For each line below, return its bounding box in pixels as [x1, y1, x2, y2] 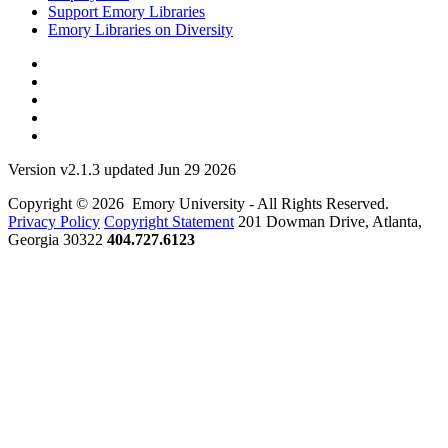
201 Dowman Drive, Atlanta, [238, 213, 422, 231]
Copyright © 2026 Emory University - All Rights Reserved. [8, 195, 389, 213]
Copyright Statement [104, 213, 234, 231]
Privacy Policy [8, 213, 100, 231]
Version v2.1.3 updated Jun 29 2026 [8, 161, 236, 179]
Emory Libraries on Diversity [48, 21, 233, 39]
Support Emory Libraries [48, 3, 205, 21]
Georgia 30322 [8, 231, 103, 249]
